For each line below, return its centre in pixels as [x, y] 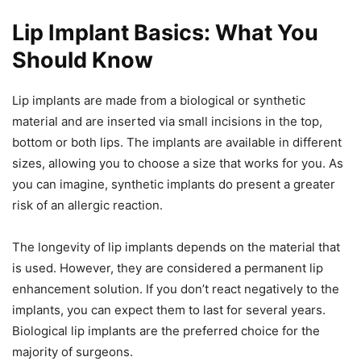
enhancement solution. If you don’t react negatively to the [176, 289]
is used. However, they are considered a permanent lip [168, 268]
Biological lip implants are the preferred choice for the [166, 331]
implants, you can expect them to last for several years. [169, 310]
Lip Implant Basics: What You [165, 33]
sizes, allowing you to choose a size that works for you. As [178, 164]
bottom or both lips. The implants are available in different [177, 143]
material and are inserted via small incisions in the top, [167, 122]
